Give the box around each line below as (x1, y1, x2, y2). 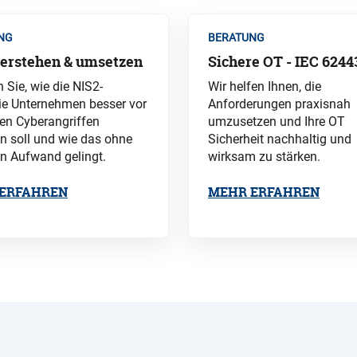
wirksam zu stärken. (208, 149, 320, 165)
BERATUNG (208, 31, 265, 45)
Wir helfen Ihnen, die (208, 79, 321, 95)
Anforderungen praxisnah (208, 96, 351, 112)
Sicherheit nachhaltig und (208, 131, 351, 147)
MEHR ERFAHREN (208, 183, 320, 202)
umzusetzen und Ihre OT (208, 114, 345, 130)
